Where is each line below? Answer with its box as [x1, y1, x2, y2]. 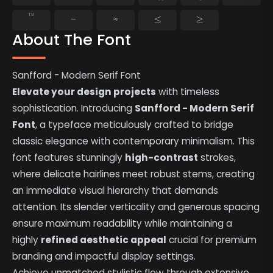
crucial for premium [166, 233, 257, 247]
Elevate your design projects [12, 85, 157, 99]
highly [12, 233, 41, 247]
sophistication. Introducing [12, 102, 135, 115]
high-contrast [125, 151, 199, 165]
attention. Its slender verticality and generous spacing [12, 200, 260, 214]
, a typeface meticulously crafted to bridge [35, 118, 234, 132]
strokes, [198, 151, 236, 165]
